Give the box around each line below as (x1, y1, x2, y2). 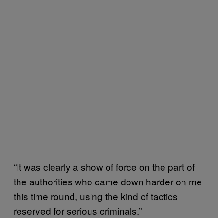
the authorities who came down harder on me (14, 175, 202, 188)
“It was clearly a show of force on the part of (14, 160, 195, 174)
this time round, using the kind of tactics (14, 189, 178, 203)
